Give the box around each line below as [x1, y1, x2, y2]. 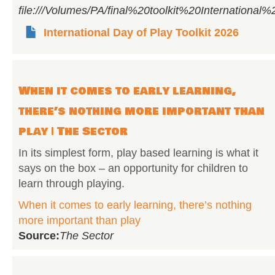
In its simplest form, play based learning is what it [18, 147, 258, 159]
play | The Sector [18, 123, 128, 140]
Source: [18, 230, 60, 242]
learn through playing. [18, 177, 125, 190]
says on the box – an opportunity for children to [18, 162, 248, 174]
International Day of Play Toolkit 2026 [44, 26, 239, 39]
